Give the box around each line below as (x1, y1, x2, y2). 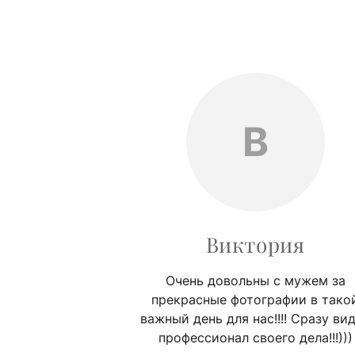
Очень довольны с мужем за (165, 272, 345, 288)
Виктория (205, 230, 305, 258)
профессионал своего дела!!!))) (158, 329, 353, 345)
